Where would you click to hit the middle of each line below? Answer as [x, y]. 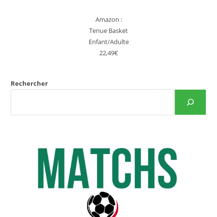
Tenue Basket [108, 31]
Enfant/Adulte [108, 42]
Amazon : [108, 19]
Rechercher [30, 83]
